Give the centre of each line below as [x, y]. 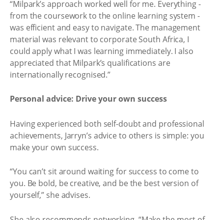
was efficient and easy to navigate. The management [105, 27]
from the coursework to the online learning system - [105, 15]
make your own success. [54, 147]
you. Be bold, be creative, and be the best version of [104, 183]
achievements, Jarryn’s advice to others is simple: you [107, 135]
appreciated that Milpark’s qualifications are [90, 63]
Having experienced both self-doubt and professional [107, 124]
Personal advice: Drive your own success [88, 99]
